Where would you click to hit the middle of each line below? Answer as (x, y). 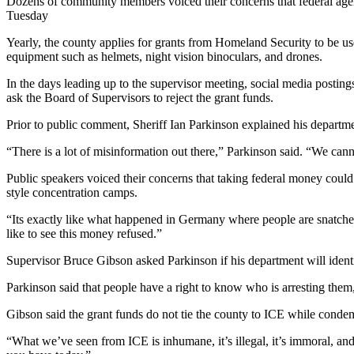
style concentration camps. (72, 192)
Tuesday (27, 15)
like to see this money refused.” (84, 233)
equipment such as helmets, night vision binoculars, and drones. (164, 56)
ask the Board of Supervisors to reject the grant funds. (140, 97)
